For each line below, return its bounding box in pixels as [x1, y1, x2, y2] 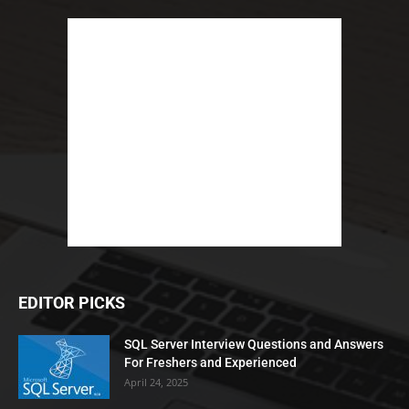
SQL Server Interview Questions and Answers [124, 337, 383, 352]
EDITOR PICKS [18, 293, 125, 313]
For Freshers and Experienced [124, 355, 297, 371]
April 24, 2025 [124, 375, 188, 390]
